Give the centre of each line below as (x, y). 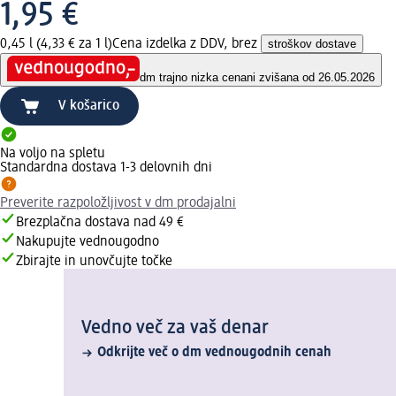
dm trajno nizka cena (193, 78)
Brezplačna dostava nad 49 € (100, 223)
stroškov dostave (312, 43)
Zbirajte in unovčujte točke (94, 262)
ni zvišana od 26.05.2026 (311, 78)
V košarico (89, 107)
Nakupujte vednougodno (88, 243)
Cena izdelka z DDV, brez (187, 44)
